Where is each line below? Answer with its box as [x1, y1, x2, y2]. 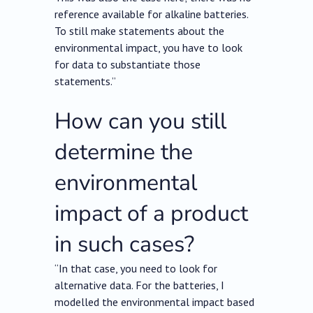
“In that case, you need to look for [54, 261, 218, 276]
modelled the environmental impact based [54, 295, 255, 310]
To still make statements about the [54, 24, 225, 38]
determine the [54, 137, 194, 168]
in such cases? [54, 229, 195, 260]
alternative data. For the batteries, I [54, 278, 225, 293]
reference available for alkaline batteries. [54, 7, 249, 22]
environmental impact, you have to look [54, 41, 243, 55]
